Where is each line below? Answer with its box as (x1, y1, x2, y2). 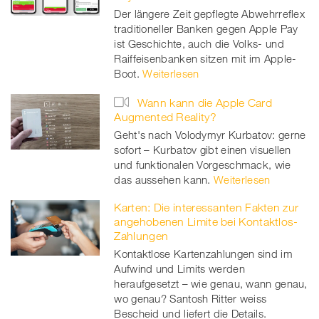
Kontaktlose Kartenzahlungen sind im (114, 246, 293, 260)
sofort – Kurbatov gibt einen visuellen (114, 142, 291, 156)
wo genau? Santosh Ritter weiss (114, 291, 267, 305)
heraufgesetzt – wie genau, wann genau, (114, 276, 308, 290)
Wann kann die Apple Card (134, 95, 272, 109)
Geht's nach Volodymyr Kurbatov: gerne (114, 127, 306, 141)
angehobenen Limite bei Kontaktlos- (114, 214, 298, 228)
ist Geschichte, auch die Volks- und (114, 36, 284, 50)
